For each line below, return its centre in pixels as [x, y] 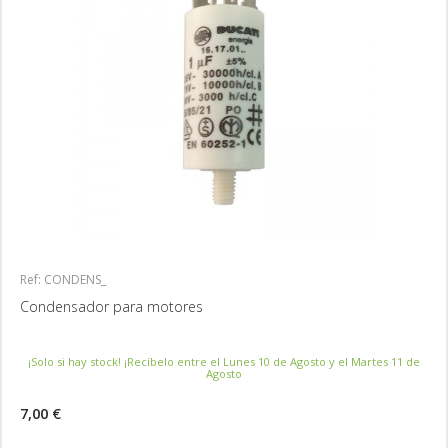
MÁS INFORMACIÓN [389, 420]
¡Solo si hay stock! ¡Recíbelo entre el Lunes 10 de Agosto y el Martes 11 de [224, 361]
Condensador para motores [111, 306]
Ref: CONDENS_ [63, 279]
